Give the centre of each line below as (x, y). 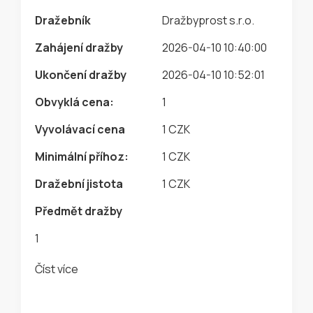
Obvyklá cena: (74, 102)
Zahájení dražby (79, 48)
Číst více (57, 269)
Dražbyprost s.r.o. (208, 21)
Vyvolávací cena (80, 130)
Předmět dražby (79, 211)
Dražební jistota (79, 184)
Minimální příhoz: (82, 157)
